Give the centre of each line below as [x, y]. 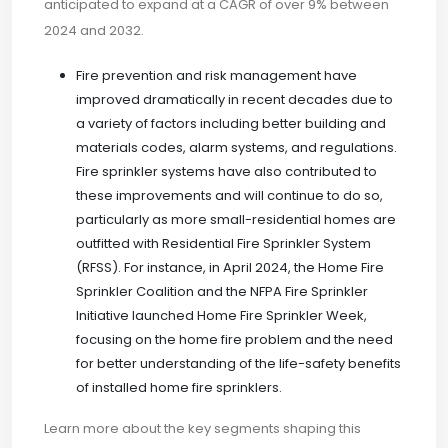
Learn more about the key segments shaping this [202, 428]
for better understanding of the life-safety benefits [238, 363]
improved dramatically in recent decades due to [234, 99]
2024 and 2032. [94, 30]
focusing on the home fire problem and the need [234, 339]
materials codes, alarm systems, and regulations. [236, 147]
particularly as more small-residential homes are [236, 219]
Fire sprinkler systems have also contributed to [226, 171]
